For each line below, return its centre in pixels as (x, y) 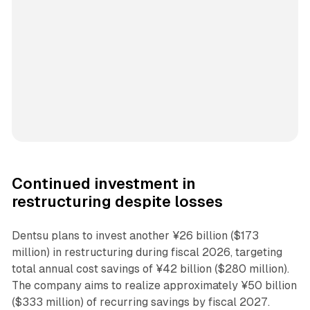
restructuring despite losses (117, 201)
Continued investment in (103, 183)
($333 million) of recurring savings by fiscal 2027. (140, 302)
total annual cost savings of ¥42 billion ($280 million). (150, 268)
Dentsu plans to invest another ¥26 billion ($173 (135, 235)
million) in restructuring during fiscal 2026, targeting (147, 252)
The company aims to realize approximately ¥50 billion (154, 285)
